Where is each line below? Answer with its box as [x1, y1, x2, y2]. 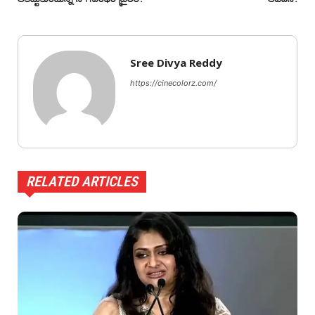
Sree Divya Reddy [130, 56, 222, 70]
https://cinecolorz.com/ [130, 78, 217, 89]
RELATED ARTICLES [26, 173, 138, 191]
